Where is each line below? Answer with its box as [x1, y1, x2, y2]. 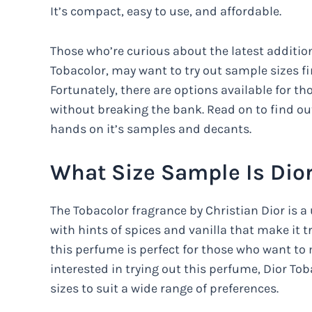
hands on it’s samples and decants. [50, 120, 251, 136]
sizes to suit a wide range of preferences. [50, 280, 279, 296]
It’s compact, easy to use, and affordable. [50, 3, 281, 19]
